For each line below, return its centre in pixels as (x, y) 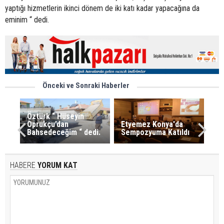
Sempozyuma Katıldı (155, 132)
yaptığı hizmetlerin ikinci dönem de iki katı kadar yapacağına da (102, 8)
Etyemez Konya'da (152, 124)
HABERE (23, 165)
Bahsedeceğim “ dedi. (63, 132)
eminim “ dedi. (27, 20)
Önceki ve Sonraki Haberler (86, 85)
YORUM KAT (56, 165)
